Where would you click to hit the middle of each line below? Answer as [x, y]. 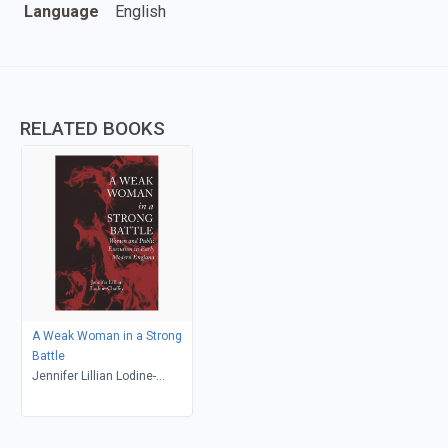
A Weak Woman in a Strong [106, 335]
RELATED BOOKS [92, 128]
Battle [48, 355]
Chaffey [53, 395]
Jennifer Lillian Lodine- [93, 375]
